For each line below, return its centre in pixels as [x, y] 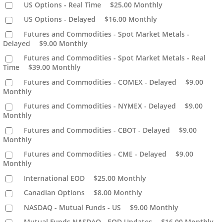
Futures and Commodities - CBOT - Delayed [97, 130]
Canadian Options [55, 193]
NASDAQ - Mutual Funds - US [73, 207]
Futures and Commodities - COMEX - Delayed [100, 82]
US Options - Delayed [60, 19]
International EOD [55, 178]
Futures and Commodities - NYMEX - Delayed [100, 106]
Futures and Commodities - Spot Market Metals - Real [115, 58]
